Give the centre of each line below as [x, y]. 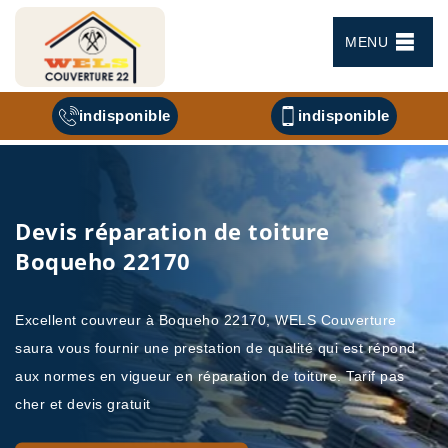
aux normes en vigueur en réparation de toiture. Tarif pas [210, 375]
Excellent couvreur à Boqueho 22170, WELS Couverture [206, 319]
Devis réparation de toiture [172, 230]
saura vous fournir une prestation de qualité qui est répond [215, 347]
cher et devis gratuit [83, 403]
